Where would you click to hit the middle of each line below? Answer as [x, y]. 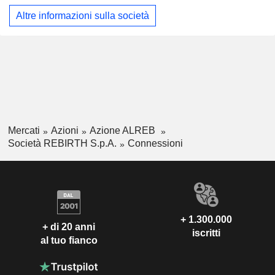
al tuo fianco [69, 241]
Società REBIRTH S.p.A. [62, 143]
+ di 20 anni [69, 227]
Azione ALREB [123, 131]
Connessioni [155, 143]
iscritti [206, 233]
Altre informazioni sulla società [83, 15]
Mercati [24, 131]
